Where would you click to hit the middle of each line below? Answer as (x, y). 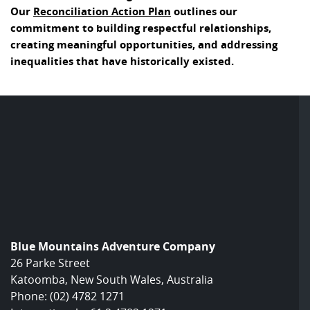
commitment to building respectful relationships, (141, 28)
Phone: (30, 297)
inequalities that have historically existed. (122, 62)
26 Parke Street (50, 263)
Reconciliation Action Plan (102, 12)
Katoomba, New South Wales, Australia (112, 280)
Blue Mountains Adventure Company (113, 247)
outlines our (204, 12)
